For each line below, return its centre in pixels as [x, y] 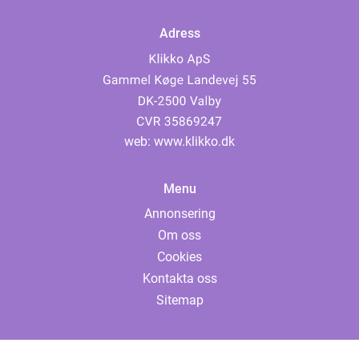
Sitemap [179, 301]
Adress [179, 34]
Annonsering [179, 214]
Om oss [179, 236]
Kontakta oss [179, 279]
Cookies [179, 257]
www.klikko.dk [194, 142]
